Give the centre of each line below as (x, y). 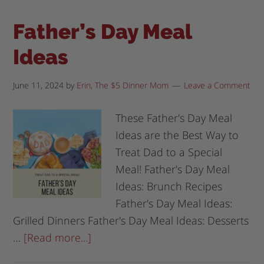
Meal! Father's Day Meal (173, 169)
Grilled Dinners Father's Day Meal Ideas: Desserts (131, 220)
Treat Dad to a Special (169, 152)
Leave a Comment (217, 85)
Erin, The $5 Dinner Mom (123, 85)
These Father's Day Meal (174, 118)
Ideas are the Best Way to (177, 135)
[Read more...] (58, 237)
